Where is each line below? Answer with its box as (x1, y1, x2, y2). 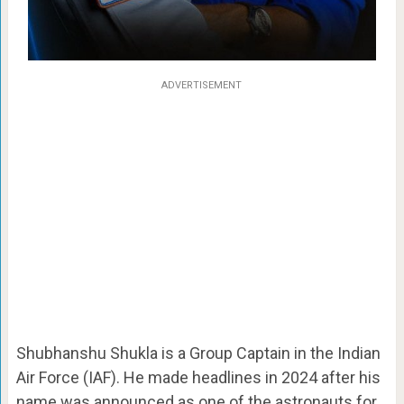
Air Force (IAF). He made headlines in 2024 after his (15, 367, 381, 387)
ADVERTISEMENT (161, 78, 243, 91)
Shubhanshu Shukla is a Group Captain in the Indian (15, 343, 381, 363)
